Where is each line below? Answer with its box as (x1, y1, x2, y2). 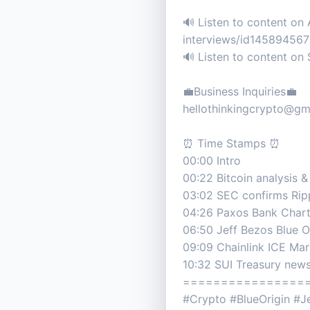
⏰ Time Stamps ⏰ (183, 136, 280, 151)
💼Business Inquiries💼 (183, 84, 297, 99)
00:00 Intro (183, 154, 241, 168)
